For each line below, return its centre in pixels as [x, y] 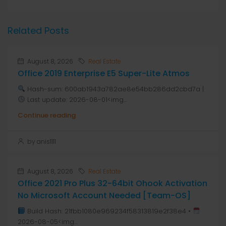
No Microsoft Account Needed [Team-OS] [104, 195]
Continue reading [47, 115]
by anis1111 [41, 142]
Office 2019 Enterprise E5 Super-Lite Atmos [104, 73]
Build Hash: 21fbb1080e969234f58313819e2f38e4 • [109, 211]
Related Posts [38, 31]
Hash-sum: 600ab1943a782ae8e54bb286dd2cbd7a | [114, 89]
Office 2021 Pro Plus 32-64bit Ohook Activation [112, 183]
